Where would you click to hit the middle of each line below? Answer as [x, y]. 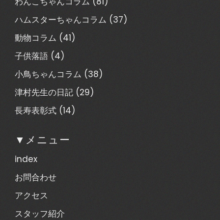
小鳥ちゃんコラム [48, 74]
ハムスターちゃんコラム [61, 20]
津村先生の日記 [44, 92]
